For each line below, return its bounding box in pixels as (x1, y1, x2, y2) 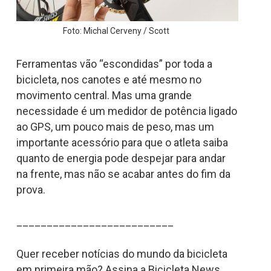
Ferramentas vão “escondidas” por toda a (16, 57, 212, 70)
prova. (16, 183, 45, 196)
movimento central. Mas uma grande (16, 88, 192, 102)
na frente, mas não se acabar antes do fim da (16, 167, 230, 180)
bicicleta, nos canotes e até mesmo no (16, 73, 201, 86)
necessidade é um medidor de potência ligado (16, 104, 237, 117)
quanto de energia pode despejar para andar (16, 151, 226, 165)
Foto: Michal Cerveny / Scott (63, 25, 170, 36)
